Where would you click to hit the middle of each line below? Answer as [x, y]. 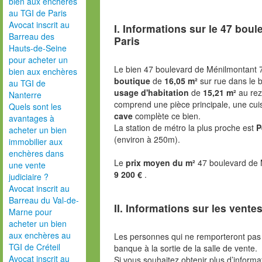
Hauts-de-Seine [38, 48]
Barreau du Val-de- [44, 200]
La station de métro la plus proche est [185, 127]
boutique [132, 80]
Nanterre [25, 95]
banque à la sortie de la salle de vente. [185, 248]
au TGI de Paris [38, 13]
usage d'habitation [151, 92]
